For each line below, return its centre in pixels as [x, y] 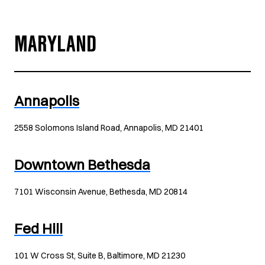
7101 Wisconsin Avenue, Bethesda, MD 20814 [101, 192]
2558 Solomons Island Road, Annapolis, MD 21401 [109, 128]
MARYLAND [55, 47]
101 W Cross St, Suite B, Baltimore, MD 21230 [100, 256]
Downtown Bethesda [82, 164]
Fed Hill [38, 228]
